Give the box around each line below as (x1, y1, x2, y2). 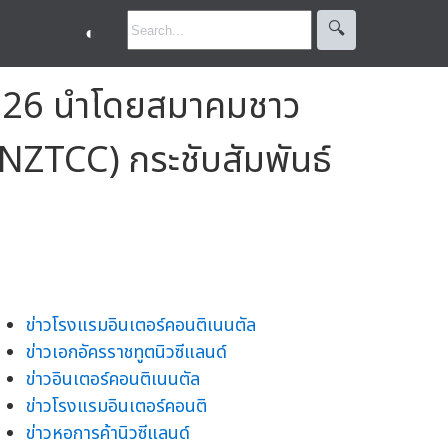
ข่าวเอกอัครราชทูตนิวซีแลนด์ (26, 338, 227, 366)
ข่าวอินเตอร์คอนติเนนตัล (26, 365, 200, 393)
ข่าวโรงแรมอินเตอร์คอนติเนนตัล (26, 311, 256, 339)
